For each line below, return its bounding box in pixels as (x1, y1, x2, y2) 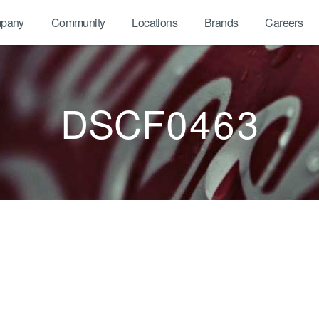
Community (51, 14, 105, 31)
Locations (132, 14, 177, 31)
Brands (204, 14, 239, 31)
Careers (265, 14, 303, 31)
